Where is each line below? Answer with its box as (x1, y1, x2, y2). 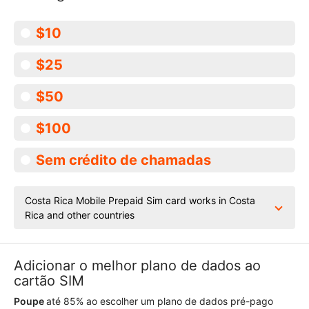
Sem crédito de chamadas (36, 152, 211, 168)
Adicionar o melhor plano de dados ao (14, 257, 261, 274)
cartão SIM (14, 272, 84, 289)
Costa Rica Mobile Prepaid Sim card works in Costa (25, 195, 255, 206)
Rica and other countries (25, 209, 134, 221)
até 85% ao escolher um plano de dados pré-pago (46, 295, 273, 307)
